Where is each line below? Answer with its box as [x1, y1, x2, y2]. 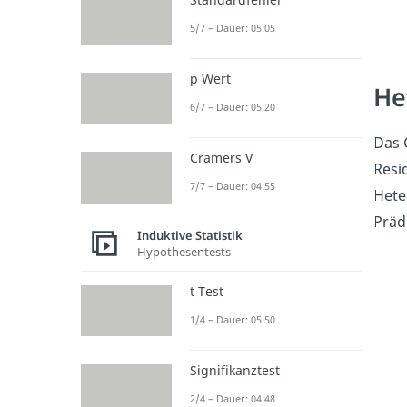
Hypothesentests [136, 243, 231, 261]
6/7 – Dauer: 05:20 [189, 100, 275, 114]
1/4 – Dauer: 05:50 [189, 312, 275, 326]
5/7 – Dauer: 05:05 [189, 20, 275, 35]
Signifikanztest [189, 361, 280, 379]
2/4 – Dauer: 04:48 [189, 391, 275, 405]
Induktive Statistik [136, 227, 243, 244]
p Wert [189, 70, 231, 88]
